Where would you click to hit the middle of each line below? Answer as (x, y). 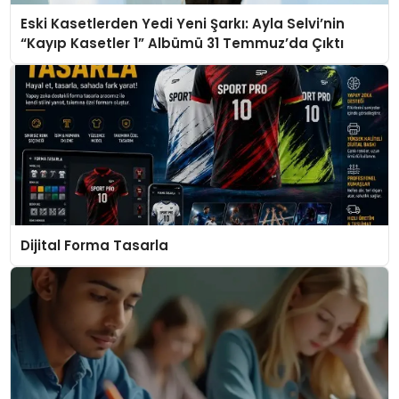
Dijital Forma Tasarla (95, 245)
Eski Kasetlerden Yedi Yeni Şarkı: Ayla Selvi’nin (183, 24)
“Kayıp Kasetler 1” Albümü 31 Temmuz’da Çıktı (183, 44)
